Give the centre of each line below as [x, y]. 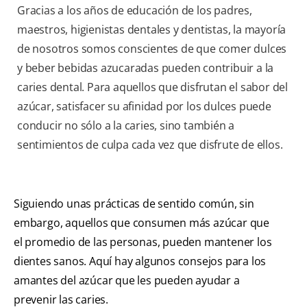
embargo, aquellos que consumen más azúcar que [142, 223]
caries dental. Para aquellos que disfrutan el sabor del [152, 87]
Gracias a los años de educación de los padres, [135, 11]
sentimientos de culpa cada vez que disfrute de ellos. [150, 145]
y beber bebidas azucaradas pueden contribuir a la [146, 68]
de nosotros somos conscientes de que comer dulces [152, 49]
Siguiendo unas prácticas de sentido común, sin [134, 204]
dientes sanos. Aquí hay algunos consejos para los [140, 261]
